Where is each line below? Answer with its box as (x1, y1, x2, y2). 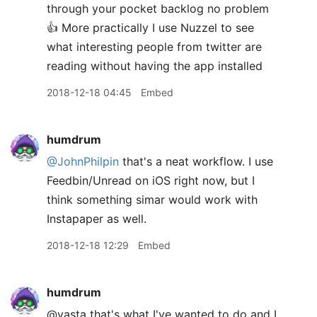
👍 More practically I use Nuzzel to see (47, 21, 254, 35)
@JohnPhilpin (47, 154, 119, 168)
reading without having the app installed (47, 59, 263, 73)
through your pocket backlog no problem (47, 1, 269, 16)
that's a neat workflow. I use (119, 154, 273, 168)
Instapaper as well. (47, 212, 146, 226)
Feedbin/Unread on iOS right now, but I (47, 173, 255, 188)
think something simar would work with (47, 192, 258, 207)
